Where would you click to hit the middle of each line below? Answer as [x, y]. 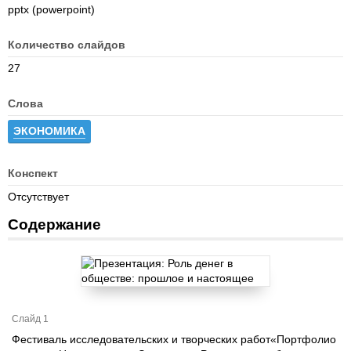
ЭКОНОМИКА [49, 131]
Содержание [54, 224]
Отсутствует [38, 197]
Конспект [33, 173]
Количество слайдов [67, 45]
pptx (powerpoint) [51, 9]
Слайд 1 [30, 319]
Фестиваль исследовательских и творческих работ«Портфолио [174, 339]
